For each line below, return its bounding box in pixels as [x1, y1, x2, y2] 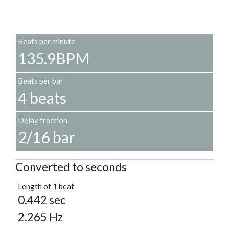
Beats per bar [18, 76, 63, 86]
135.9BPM [18, 49, 89, 68]
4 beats [18, 88, 66, 107]
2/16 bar [18, 128, 75, 147]
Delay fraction [18, 116, 67, 125]
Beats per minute [18, 37, 75, 47]
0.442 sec [18, 193, 66, 208]
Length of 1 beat [18, 181, 74, 191]
